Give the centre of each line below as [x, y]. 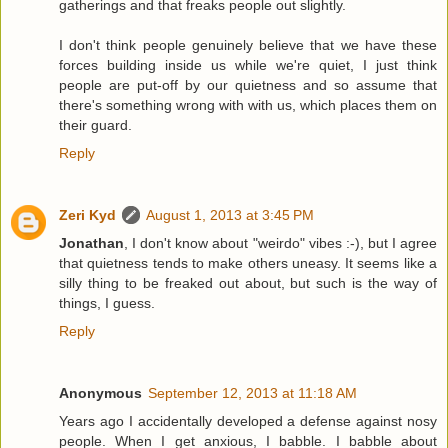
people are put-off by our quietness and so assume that [248, 84]
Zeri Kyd [87, 214]
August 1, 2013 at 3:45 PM [230, 214]
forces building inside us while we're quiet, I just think [248, 64]
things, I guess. [107, 302]
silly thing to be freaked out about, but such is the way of [248, 282]
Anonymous [100, 392]
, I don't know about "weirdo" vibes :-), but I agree [280, 242]
